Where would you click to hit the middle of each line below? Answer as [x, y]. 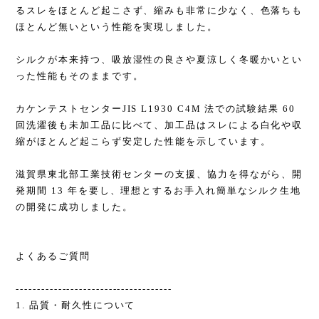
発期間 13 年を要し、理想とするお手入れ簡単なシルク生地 [159, 191]
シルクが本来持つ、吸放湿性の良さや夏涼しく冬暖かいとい [159, 60]
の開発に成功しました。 [74, 207]
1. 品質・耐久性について [76, 305]
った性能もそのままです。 [80, 76]
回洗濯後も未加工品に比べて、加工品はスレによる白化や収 [159, 125]
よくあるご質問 [53, 256]
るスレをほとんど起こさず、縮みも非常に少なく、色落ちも [159, 11]
